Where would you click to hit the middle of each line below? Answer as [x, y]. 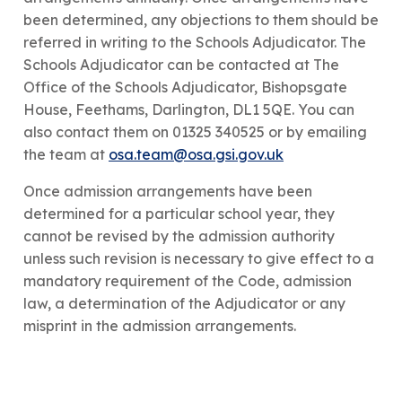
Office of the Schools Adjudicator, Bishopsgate [185, 87]
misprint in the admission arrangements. [160, 325]
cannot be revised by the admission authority [179, 236]
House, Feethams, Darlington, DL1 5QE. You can [189, 109]
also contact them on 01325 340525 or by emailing [195, 131]
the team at [66, 154]
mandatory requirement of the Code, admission [188, 280]
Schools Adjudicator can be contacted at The [181, 64]
